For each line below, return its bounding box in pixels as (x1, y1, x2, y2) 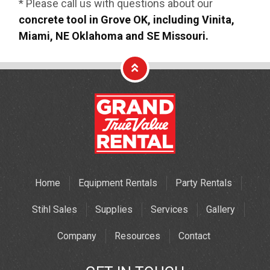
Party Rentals (175, 177, 232, 189)
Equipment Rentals (78, 177, 157, 189)
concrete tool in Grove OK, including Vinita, (19, 13, 235, 27)
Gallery (206, 204, 235, 216)
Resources (114, 230, 160, 242)
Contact (178, 230, 210, 242)
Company (57, 230, 96, 242)
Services (150, 204, 188, 216)
